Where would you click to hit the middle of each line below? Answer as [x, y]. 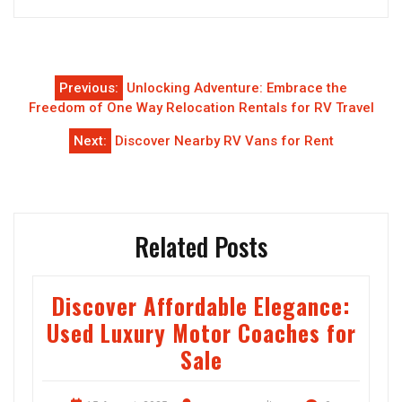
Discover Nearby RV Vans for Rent [224, 141]
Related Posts [201, 247]
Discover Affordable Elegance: [201, 306]
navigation [71, 115]
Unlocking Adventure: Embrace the [237, 88]
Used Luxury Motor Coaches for [201, 333]
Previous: [89, 88]
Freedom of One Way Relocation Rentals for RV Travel [201, 108]
